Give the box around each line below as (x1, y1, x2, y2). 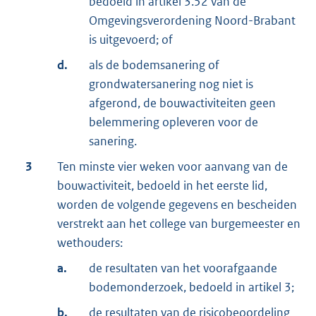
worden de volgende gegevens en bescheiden (57, 196, 297, 212)
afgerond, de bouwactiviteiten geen (89, 95, 276, 111)
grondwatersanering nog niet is (89, 75, 253, 92)
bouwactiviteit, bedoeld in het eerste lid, (57, 177, 267, 193)
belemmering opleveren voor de (89, 114, 258, 130)
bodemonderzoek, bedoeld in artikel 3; (89, 279, 294, 295)
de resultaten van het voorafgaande (89, 260, 277, 276)
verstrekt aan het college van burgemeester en (57, 215, 300, 231)
